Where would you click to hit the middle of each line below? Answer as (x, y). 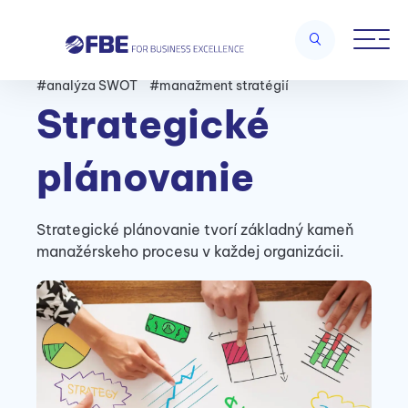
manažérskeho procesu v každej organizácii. (190, 251)
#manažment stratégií (219, 86)
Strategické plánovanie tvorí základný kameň (195, 229)
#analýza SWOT (87, 86)
